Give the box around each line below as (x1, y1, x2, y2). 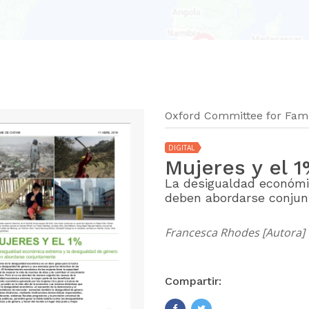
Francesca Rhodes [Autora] (164, 225, 305, 240)
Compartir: (164, 275, 221, 288)
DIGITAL (168, 143, 195, 152)
